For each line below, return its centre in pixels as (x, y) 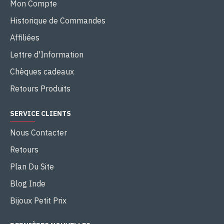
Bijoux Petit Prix (38, 201)
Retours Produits (40, 89)
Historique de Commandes (58, 21)
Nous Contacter (38, 133)
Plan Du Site (32, 167)
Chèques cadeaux (42, 72)
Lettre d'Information (47, 55)
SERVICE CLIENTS (40, 114)
